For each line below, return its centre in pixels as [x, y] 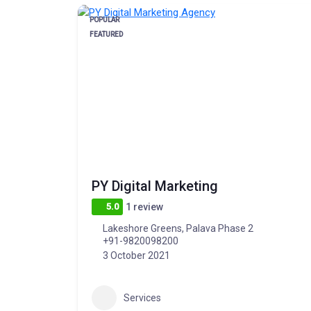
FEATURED [106, 34]
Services [142, 297]
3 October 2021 [136, 255]
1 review [145, 207]
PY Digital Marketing [155, 186]
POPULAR [104, 20]
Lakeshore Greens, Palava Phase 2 [178, 228]
